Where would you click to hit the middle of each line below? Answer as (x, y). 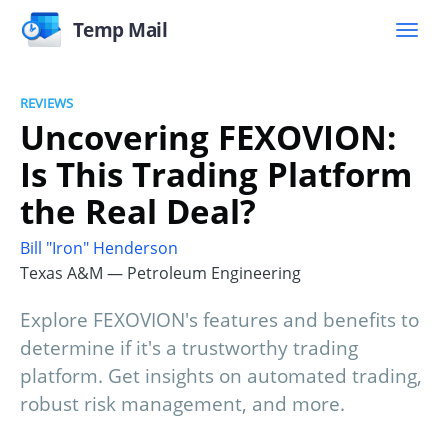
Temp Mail (120, 29)
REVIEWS (46, 103)
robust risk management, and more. (182, 404)
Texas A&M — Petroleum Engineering (160, 273)
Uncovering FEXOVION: (208, 137)
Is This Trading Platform (216, 174)
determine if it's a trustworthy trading (189, 348)
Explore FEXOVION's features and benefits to (219, 320)
